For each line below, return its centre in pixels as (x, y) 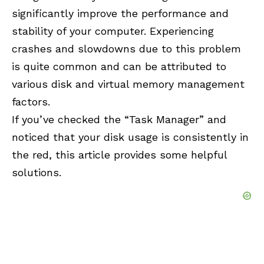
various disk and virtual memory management (128, 84)
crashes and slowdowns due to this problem (126, 48)
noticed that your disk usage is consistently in (130, 137)
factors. (31, 101)
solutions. (37, 172)
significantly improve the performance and (120, 13)
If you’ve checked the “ (70, 119)
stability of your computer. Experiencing (113, 31)
